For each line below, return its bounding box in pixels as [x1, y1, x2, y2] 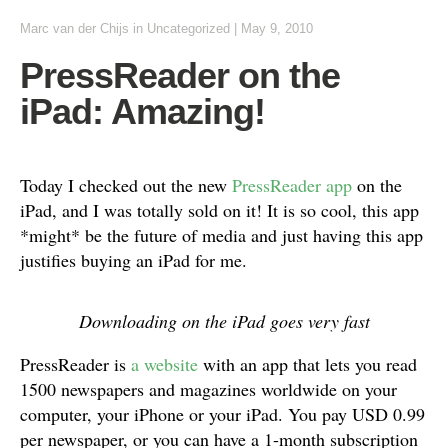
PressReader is [20, 352, 126, 376]
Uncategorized [147, 21, 230, 36]
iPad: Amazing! [20, 91, 265, 132]
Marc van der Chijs [20, 21, 129, 36]
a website [126, 352, 198, 376]
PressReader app [232, 173, 352, 197]
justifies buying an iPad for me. [20, 248, 247, 272]
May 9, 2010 [241, 21, 313, 36]
